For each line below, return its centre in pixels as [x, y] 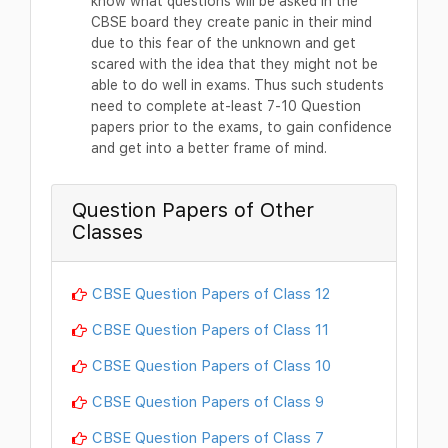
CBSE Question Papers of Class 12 [211, 293]
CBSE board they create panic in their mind [231, 22]
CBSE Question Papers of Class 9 [208, 401]
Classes [107, 232]
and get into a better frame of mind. [209, 148]
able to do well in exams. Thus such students [237, 85]
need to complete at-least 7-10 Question [226, 106]
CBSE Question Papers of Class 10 [211, 365]
